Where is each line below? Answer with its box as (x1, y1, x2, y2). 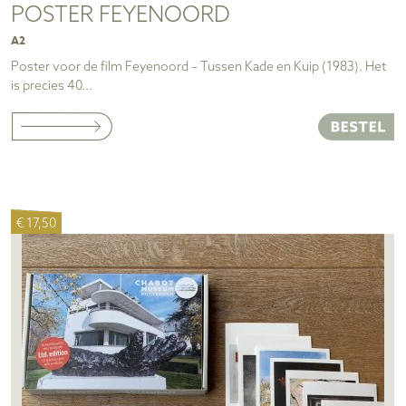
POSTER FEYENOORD (11, 2, 230, 29)
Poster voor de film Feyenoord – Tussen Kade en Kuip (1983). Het (11, 60, 386, 76)
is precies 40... (11, 79, 92, 95)
